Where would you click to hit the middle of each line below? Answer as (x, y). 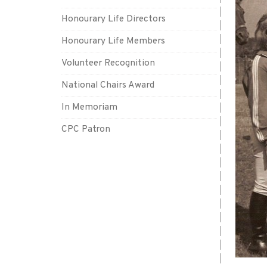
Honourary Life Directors (114, 19)
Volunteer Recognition (108, 63)
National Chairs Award (108, 85)
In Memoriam (89, 107)
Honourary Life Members (113, 41)
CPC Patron (86, 129)
